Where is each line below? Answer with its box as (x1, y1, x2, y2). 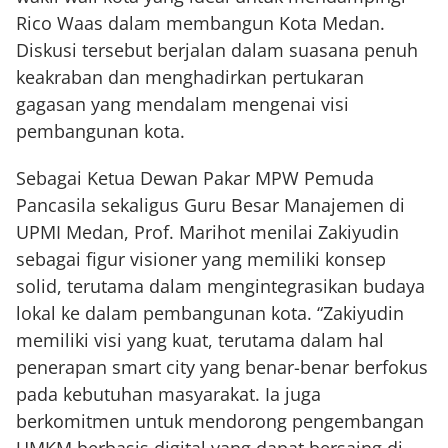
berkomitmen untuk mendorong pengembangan (16, 409, 424, 433)
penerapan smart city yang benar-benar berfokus (16, 355, 428, 379)
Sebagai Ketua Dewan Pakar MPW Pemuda (16, 166, 374, 190)
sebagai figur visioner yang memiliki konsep (16, 247, 386, 271)
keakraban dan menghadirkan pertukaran (16, 65, 364, 89)
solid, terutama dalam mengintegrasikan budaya (16, 274, 425, 298)
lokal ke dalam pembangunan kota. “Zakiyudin (16, 301, 404, 325)
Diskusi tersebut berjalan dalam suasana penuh (16, 38, 418, 62)
